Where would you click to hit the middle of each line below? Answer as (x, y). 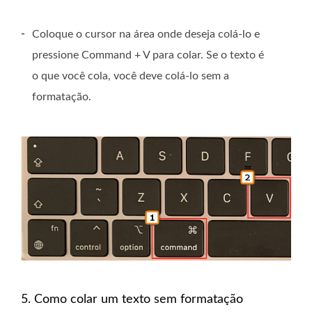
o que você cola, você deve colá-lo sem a (131, 76)
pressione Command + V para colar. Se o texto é (148, 55)
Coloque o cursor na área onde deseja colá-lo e (146, 34)
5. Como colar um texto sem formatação (132, 299)
